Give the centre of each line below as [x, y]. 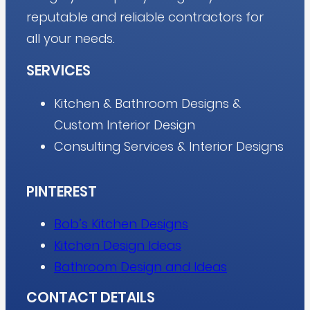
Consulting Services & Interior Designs [169, 146]
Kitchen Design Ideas [118, 246]
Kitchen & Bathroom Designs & [147, 103]
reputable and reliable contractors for [145, 17]
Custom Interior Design [125, 125]
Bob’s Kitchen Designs [121, 224]
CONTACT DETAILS [91, 298]
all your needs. [71, 38]
